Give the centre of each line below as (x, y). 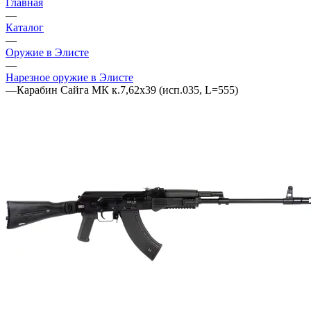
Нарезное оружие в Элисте (69, 77)
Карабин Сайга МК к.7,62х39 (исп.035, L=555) (127, 90)
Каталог (25, 27)
